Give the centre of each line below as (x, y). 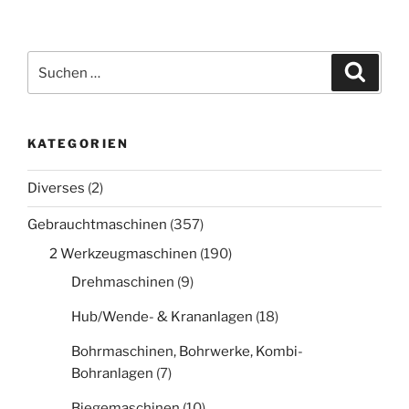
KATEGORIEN (79, 144)
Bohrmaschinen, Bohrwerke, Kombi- (187, 352)
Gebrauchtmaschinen (97, 225)
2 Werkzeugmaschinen (123, 253)
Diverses (56, 189)
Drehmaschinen (123, 283)
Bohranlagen (112, 374)
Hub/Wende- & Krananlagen (162, 317)
